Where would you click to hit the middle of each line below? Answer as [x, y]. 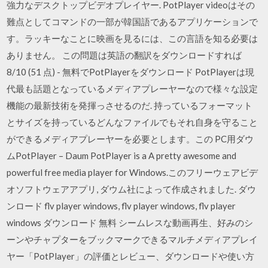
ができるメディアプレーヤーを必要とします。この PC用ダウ [130, 138]
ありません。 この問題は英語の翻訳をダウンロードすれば [124, 55]
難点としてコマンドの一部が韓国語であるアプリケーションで [133, 21]
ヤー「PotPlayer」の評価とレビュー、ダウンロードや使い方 [131, 256]
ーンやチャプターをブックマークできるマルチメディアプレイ [133, 239]
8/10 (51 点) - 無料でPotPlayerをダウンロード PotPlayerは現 [131, 71]
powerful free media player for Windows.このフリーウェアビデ [133, 172]
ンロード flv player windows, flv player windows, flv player [121, 205]
